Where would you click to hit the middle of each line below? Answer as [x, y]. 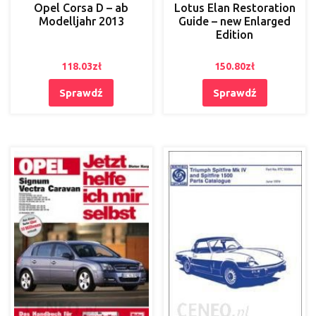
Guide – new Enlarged [235, 22]
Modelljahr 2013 [81, 22]
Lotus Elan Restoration [235, 8]
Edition [235, 35]
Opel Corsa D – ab [81, 8]
